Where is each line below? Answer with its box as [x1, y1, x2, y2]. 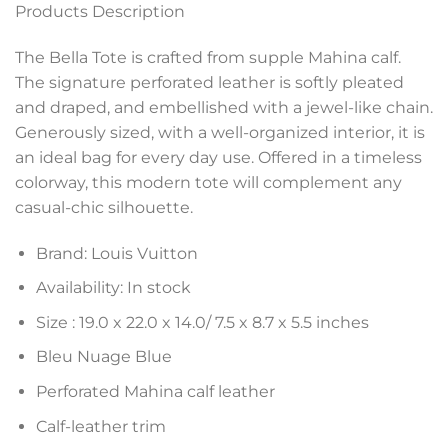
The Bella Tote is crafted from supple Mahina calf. [15, 47, 401, 67]
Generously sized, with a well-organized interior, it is [15, 122, 425, 142]
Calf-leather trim [35, 416, 166, 436]
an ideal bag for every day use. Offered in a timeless [15, 147, 422, 167]
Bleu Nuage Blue [35, 347, 172, 367]
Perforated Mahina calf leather [35, 382, 275, 402]
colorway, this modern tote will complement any [15, 172, 402, 192]
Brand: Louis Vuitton [35, 243, 198, 263]
